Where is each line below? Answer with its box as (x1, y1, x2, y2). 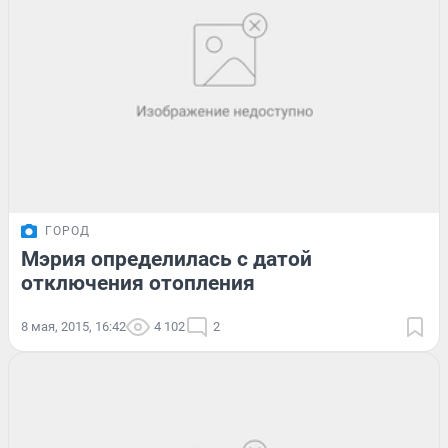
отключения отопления (21, 270, 255, 295)
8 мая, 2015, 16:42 (21, 318, 126, 334)
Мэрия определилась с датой (21, 246, 312, 271)
